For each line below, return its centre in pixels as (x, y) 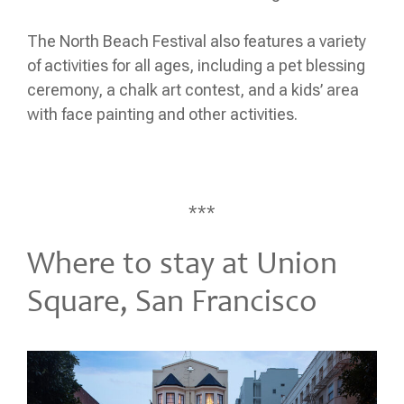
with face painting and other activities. (162, 114)
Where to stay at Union (182, 266)
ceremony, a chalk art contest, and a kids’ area (193, 89)
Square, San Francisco (172, 304)
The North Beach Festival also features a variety (197, 41)
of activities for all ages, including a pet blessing (196, 65)
